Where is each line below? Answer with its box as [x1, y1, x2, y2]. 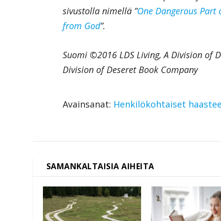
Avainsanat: [63, 98, 114, 110]
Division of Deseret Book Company [63, 64, 198, 76]
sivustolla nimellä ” [63, 5, 138, 17]
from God [63, 20, 101, 32]
